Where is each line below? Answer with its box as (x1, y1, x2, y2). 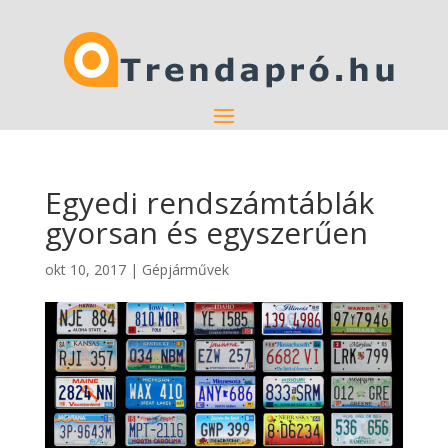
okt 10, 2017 (44, 260, 126, 279)
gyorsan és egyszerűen (44, 212, 368, 253)
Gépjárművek (141, 260, 229, 279)
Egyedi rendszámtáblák (44, 182, 374, 223)
